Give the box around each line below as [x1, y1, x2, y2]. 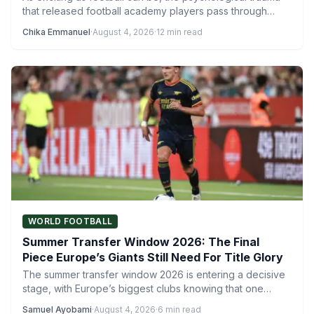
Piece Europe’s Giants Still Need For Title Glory [22, 250, 283, 264]
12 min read [156, 27, 203, 37]
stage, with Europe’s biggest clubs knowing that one [22, 282, 264, 294]
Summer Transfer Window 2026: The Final [22, 235, 259, 249]
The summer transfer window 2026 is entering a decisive [22, 268, 285, 280]
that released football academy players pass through [22, 5, 267, 17]
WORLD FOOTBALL [28, 216, 113, 226]
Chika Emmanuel [22, 27, 90, 37]
